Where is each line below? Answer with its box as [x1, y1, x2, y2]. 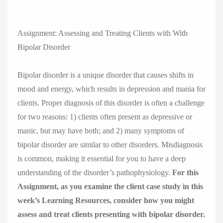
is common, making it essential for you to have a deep [17, 154, 186, 163]
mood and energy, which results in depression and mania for [17, 85, 206, 93]
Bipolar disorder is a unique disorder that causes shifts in [17, 71, 194, 79]
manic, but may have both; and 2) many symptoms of [17, 126, 184, 135]
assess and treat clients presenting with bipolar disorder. [17, 210, 205, 219]
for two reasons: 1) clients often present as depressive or [17, 112, 192, 121]
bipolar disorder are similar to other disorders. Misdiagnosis [17, 140, 203, 149]
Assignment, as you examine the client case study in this [17, 182, 203, 191]
